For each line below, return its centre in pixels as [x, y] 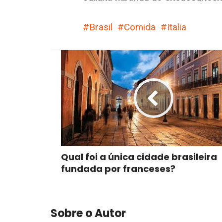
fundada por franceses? [118, 169]
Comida [140, 27]
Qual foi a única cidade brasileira [139, 157]
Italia [177, 27]
